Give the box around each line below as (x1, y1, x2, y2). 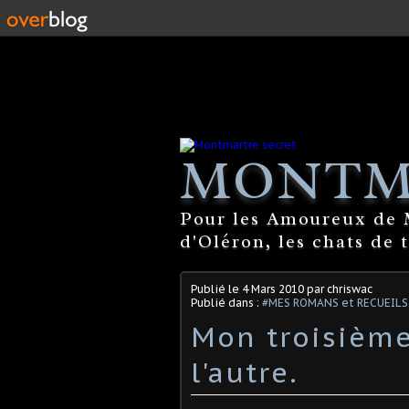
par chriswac (304, 281, 372, 296)
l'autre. (191, 353, 299, 390)
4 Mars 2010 (242, 281, 304, 296)
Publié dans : (191, 295, 262, 309)
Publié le (191, 281, 242, 296)
